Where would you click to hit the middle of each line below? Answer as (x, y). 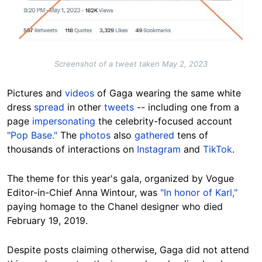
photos (96, 135)
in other (84, 107)
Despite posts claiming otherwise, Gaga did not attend (128, 250)
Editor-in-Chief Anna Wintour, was (84, 193)
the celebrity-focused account (164, 121)
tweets (119, 107)
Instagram (159, 149)
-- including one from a (187, 107)
